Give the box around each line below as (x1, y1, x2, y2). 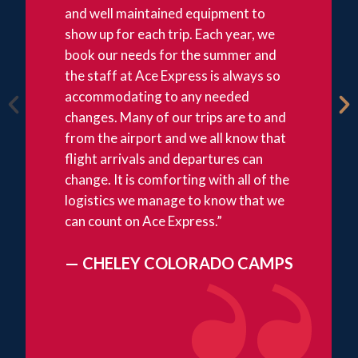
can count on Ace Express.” (65, 212, 223, 229)
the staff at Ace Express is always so (65, 66, 281, 84)
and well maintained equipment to (65, 4, 266, 22)
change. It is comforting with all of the (65, 170, 290, 188)
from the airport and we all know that (65, 129, 287, 146)
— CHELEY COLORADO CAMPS (65, 253, 294, 272)
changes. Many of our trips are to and (65, 108, 287, 125)
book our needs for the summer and (65, 46, 277, 63)
